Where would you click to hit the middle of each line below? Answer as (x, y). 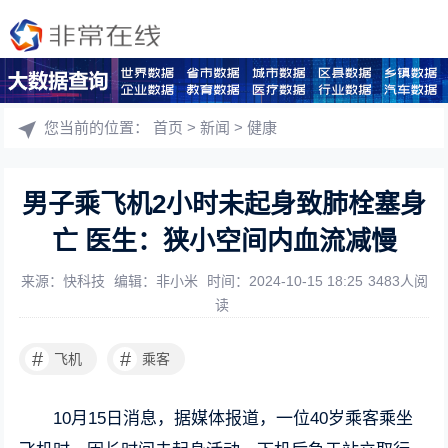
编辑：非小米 (157, 281)
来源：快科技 (64, 281)
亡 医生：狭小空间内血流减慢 (224, 241)
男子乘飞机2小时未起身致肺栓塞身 (224, 204)
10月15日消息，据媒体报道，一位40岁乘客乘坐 (233, 418)
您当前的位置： (99, 127)
